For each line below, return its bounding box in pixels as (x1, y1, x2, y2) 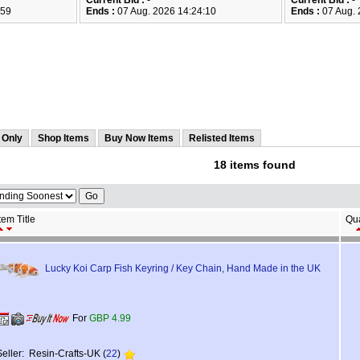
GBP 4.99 (89, 313, 131, 325)
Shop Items (38, 133, 89, 144)
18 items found (213, 158, 296, 172)
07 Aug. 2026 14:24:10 (115, 6, 216, 17)
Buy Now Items (104, 133, 174, 144)
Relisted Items (189, 133, 255, 144)
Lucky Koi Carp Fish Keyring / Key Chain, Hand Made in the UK (45, 263, 321, 275)
